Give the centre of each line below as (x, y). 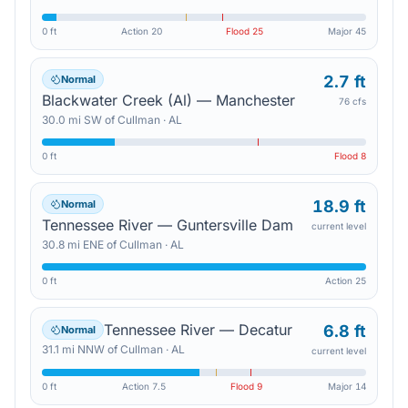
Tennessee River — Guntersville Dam (168, 225)
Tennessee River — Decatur (198, 330)
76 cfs (352, 101)
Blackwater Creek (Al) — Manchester (168, 100)
